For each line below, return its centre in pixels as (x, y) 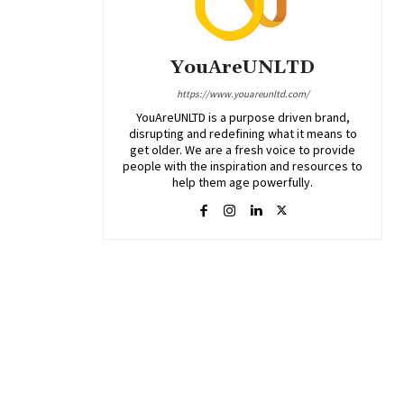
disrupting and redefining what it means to (243, 133)
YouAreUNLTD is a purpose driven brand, (243, 117)
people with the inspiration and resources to (243, 165)
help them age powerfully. (243, 182)
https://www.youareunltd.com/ (243, 93)
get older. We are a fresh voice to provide (243, 149)
